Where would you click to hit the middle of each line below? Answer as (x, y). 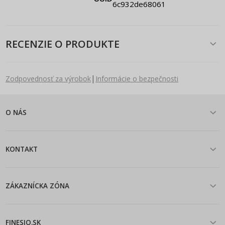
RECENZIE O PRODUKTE (63, 44)
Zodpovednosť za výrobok (48, 79)
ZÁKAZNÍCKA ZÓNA (37, 186)
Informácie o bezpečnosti (137, 79)
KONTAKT (22, 149)
